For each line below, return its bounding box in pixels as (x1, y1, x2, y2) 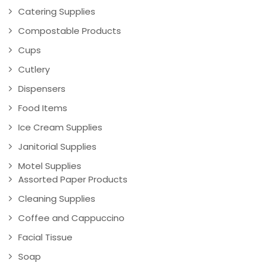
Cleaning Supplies (18, 192, 95, 205)
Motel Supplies (18, 160, 81, 173)
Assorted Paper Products (18, 173, 127, 186)
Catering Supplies (18, 5, 95, 18)
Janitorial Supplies (18, 140, 96, 153)
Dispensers (18, 82, 65, 95)
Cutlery (18, 63, 50, 76)
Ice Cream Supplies (18, 121, 102, 134)
